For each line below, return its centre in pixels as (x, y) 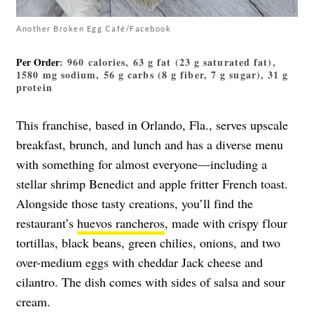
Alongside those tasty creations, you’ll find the (135, 204)
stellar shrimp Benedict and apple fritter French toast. (152, 184)
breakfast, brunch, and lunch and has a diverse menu (150, 145)
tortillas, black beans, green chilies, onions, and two (148, 243)
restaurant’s (47, 223)
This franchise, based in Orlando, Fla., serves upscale (152, 125)
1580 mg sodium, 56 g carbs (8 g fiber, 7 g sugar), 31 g (152, 75)
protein (34, 88)
